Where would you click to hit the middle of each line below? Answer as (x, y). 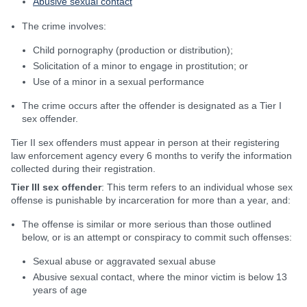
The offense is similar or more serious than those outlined (147, 224)
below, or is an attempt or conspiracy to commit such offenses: (157, 237)
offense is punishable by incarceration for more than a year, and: (151, 200)
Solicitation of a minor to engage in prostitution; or (140, 66)
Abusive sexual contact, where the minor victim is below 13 (160, 277)
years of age (60, 290)
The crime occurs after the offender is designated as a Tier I (152, 106)
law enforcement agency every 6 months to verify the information (151, 156)
